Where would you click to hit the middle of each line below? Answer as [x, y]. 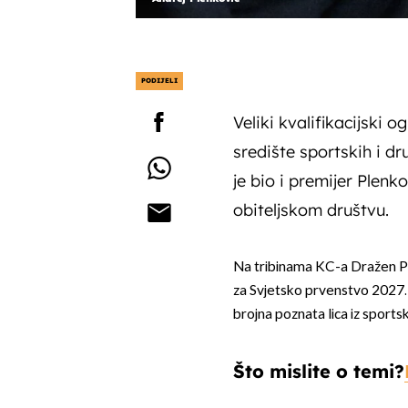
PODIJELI [159, 80]
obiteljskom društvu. [311, 209]
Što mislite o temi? [318, 372]
